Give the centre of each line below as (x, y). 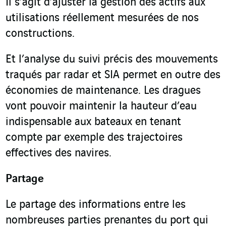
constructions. (40, 34)
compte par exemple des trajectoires (94, 138)
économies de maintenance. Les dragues (103, 91)
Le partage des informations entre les (96, 205)
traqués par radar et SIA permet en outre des (113, 75)
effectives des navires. (59, 154)
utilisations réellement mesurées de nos (102, 18)
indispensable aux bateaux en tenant (93, 122)
